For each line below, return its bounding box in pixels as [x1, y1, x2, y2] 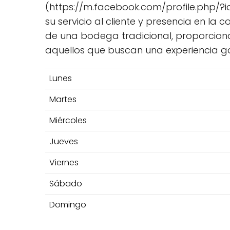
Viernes [49, 157, 79, 169]
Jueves [49, 136, 78, 148]
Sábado [49, 178, 82, 190]
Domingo [49, 199, 86, 211]
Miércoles [49, 114, 87, 127]
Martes [49, 93, 76, 106]
